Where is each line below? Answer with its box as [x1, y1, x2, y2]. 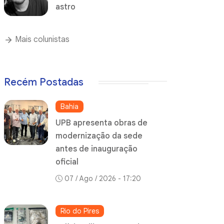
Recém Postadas [4, 76, 83, 89]
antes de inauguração [55, 144, 138, 154]
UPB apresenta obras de [55, 118, 148, 128]
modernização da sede [55, 131, 143, 141]
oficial [55, 157, 79, 167]
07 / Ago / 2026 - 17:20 [64, 174, 141, 183]
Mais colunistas [13, 34, 69, 45]
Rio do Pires [60, 206, 99, 216]
